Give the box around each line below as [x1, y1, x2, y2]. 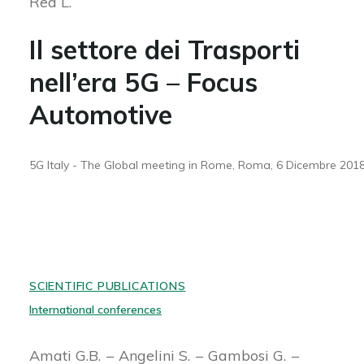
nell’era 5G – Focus [28, 66, 258, 98]
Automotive [28, 98, 172, 131]
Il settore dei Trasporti [28, 33, 300, 66]
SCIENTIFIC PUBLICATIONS [28, 279, 186, 293]
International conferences [28, 302, 162, 317]
